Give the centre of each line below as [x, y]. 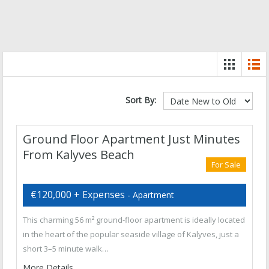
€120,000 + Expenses [78, 195]
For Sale [226, 165]
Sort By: [141, 100]
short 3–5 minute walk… [66, 249]
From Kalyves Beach [79, 155]
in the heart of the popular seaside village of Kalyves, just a [131, 234]
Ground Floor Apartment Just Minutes [131, 139]
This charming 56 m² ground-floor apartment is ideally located [134, 220]
